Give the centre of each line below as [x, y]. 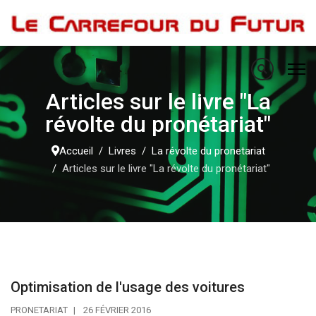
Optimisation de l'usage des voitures [128, 287]
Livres [122, 151]
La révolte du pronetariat [208, 151]
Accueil [76, 151]
